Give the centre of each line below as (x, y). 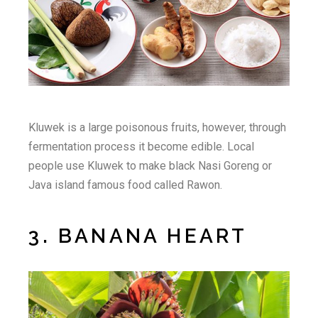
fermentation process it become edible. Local (142, 147)
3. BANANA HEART (138, 236)
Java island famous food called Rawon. (126, 185)
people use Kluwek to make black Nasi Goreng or (150, 166)
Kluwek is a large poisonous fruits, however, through (158, 128)
